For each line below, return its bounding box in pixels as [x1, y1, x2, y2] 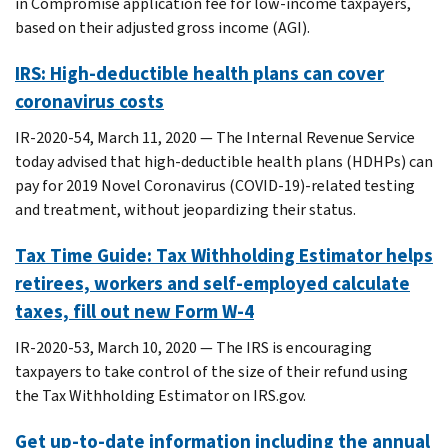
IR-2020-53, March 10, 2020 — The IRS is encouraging [15, 336, 372, 358]
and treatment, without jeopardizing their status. [15, 198, 356, 220]
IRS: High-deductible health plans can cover [15, 60, 384, 86]
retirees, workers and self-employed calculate [15, 270, 410, 296]
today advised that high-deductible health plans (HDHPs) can [15, 150, 433, 172]
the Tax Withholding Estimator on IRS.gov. [15, 384, 306, 406]
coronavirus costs [15, 88, 164, 114]
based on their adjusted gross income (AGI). [15, 16, 310, 38]
